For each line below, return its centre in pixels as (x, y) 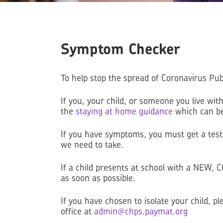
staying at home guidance (124, 111)
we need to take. (92, 144)
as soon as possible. (98, 178)
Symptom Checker (120, 49)
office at (77, 211)
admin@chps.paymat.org (141, 211)
